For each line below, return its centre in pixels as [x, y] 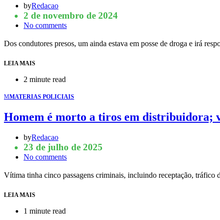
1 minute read [45, 211]
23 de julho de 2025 [63, 147]
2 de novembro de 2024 [71, 15]
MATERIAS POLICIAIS [42, 96]
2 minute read [45, 79]
